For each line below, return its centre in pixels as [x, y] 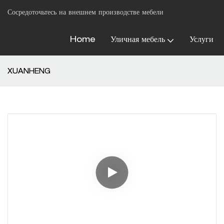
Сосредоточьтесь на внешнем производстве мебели [85, 13]
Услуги [201, 40]
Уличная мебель [137, 40]
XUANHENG [29, 72]
